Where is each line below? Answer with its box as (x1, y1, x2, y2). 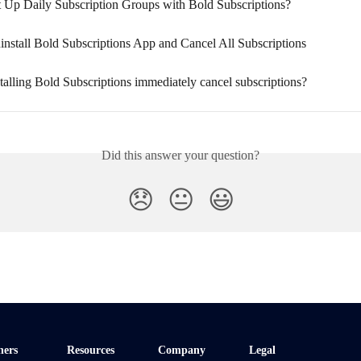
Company (158, 344, 205, 356)
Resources (67, 344, 114, 356)
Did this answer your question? (102, 148, 259, 162)
